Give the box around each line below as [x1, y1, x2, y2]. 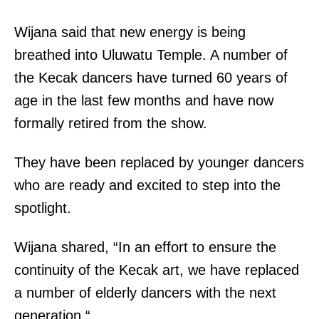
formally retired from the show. [14, 115, 207, 131]
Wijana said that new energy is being [14, 23, 246, 40]
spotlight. [14, 199, 75, 216]
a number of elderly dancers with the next [14, 284, 276, 300]
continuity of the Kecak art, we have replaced [14, 261, 299, 278]
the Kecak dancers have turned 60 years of [14, 69, 288, 85]
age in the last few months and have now [14, 92, 273, 108]
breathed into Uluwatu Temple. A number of [14, 46, 288, 63]
